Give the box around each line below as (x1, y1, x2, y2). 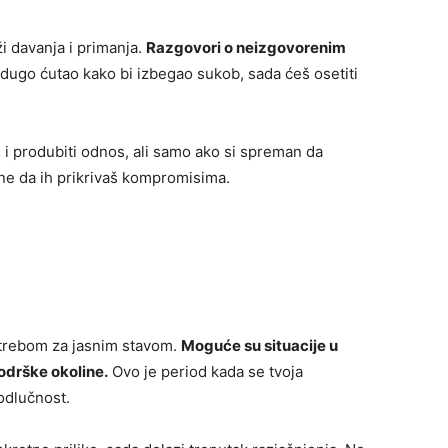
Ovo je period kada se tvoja (108, 361, 303, 381)
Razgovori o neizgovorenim (146, 37, 346, 57)
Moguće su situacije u (181, 335, 338, 355)
